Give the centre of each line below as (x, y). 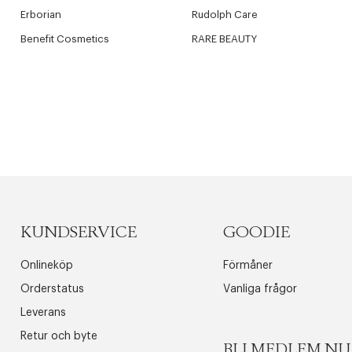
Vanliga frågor (260, 289)
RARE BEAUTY (224, 39)
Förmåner (248, 266)
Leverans (43, 313)
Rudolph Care (224, 15)
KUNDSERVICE (79, 233)
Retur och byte (59, 336)
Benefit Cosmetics (65, 39)
